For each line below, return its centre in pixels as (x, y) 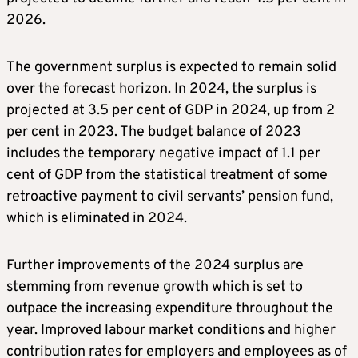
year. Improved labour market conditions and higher (171, 331)
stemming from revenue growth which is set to (155, 288)
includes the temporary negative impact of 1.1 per (163, 154)
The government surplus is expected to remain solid (171, 68)
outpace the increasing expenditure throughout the (170, 309)
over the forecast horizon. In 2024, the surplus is (161, 89)
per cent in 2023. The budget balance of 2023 (154, 133)
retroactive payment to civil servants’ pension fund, (170, 197)
